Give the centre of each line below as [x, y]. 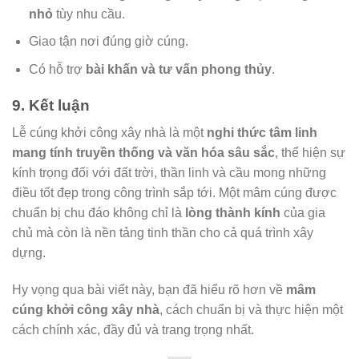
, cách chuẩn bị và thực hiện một [251, 310]
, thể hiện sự [310, 153]
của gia [303, 213]
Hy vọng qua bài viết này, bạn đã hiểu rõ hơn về [149, 290]
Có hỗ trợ [57, 69]
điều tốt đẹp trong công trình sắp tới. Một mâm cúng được [174, 193]
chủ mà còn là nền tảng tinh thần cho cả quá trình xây [163, 233]
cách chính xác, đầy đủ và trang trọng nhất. [133, 330]
